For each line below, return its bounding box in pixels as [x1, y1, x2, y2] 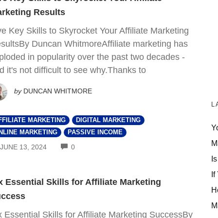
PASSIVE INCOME [68, 128, 123, 136]
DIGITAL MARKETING [76, 116, 141, 124]
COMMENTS [74, 142, 115, 150]
